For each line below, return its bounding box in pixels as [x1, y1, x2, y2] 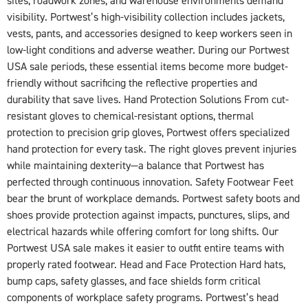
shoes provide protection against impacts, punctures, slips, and [7, 208, 289, 222]
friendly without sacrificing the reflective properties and [7, 76, 257, 90]
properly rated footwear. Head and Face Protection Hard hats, [7, 257, 285, 272]
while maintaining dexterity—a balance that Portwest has [7, 158, 264, 173]
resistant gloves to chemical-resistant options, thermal [7, 109, 254, 123]
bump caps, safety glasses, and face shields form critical [7, 274, 261, 288]
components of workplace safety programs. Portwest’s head [7, 290, 278, 305]
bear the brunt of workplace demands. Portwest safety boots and [7, 191, 300, 206]
